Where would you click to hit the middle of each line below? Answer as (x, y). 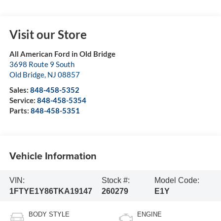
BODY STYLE (49, 215)
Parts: (20, 111)
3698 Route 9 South (42, 64)
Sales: (19, 90)
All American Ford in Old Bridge (62, 54)
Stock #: (116, 180)
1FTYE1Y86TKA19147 (51, 191)
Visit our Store (48, 35)
